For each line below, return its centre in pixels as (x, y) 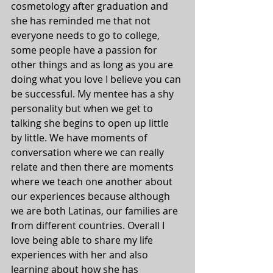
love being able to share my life (83, 240)
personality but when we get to (83, 109)
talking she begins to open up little (91, 123)
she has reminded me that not (82, 21)
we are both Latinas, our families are (96, 211)
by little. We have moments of (80, 138)
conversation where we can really (89, 153)
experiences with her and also (81, 255)
